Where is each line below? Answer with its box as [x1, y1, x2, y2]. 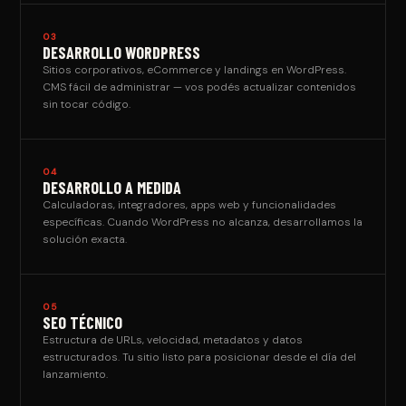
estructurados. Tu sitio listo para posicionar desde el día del [43, 350, 357, 364]
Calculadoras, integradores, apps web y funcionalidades [43, 198, 337, 212]
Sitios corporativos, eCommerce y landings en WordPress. [43, 63, 347, 77]
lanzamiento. [43, 367, 109, 382]
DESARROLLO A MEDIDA [43, 178, 182, 198]
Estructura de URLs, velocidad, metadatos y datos [43, 333, 304, 347]
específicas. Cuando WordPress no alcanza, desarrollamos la [43, 215, 363, 229]
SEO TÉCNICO [43, 313, 123, 333]
